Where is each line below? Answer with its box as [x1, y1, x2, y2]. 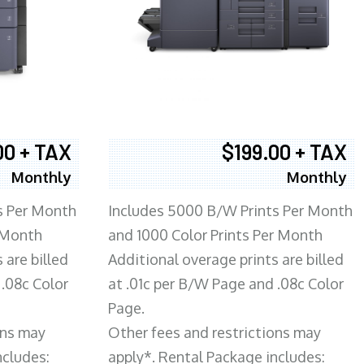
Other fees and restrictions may [107, 323, 321, 342]
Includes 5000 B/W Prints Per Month [107, 201, 353, 220]
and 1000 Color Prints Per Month [107, 226, 323, 245]
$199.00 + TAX [222, 139, 347, 165]
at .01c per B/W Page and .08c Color [107, 275, 344, 293]
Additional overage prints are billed [107, 250, 344, 269]
